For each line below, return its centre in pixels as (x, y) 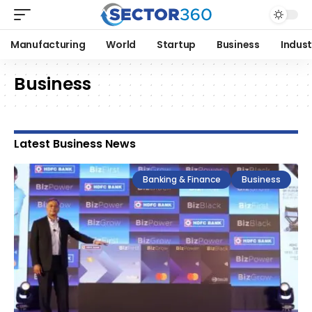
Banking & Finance (182, 179)
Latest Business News (75, 144)
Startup (176, 45)
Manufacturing (48, 45)
